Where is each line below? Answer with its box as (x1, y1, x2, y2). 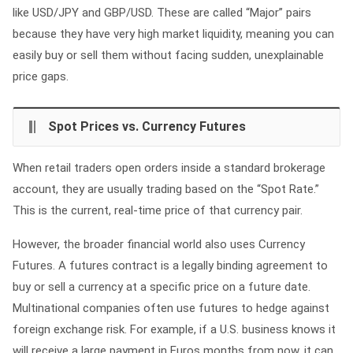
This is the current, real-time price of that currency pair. (13, 203, 303, 217)
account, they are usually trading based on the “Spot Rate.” (13, 182, 319, 196)
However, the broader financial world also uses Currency (13, 237, 305, 251)
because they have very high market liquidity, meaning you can (13, 27, 334, 41)
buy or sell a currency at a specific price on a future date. (13, 280, 310, 294)
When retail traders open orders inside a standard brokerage (13, 161, 325, 175)
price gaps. (13, 69, 69, 84)
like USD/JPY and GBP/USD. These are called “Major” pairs (13, 6, 311, 20)
